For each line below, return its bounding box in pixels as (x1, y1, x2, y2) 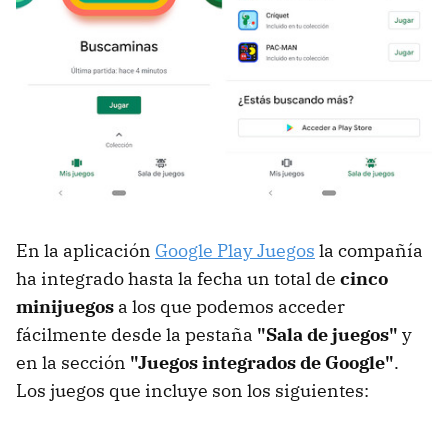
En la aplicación (16, 238, 155, 262)
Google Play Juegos (155, 238, 315, 262)
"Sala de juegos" (257, 322, 398, 346)
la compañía (315, 238, 423, 262)
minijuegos (16, 294, 114, 318)
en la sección (16, 350, 130, 374)
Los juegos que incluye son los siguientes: (16, 378, 369, 402)
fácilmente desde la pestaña (16, 322, 257, 346)
